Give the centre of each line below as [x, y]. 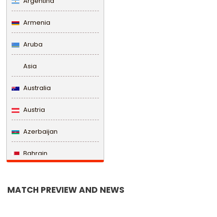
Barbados [38, 197]
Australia [36, 88]
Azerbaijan [40, 132]
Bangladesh [42, 175]
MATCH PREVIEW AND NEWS [66, 190]
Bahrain [35, 154]
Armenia [36, 23]
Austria [33, 110]
